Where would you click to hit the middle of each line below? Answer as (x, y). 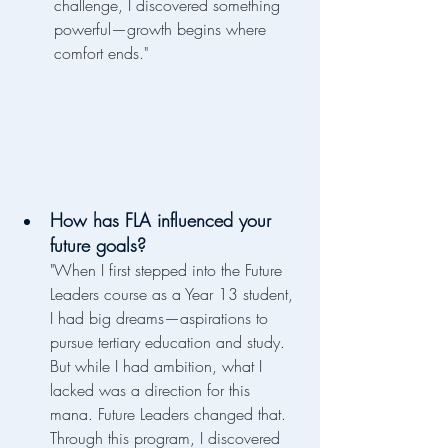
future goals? (98, 245)
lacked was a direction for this (152, 390)
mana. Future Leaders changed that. (170, 414)
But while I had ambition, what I (158, 366)
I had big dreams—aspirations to (161, 318)
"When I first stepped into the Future (168, 270)
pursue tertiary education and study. (170, 342)
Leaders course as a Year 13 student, (174, 294)
